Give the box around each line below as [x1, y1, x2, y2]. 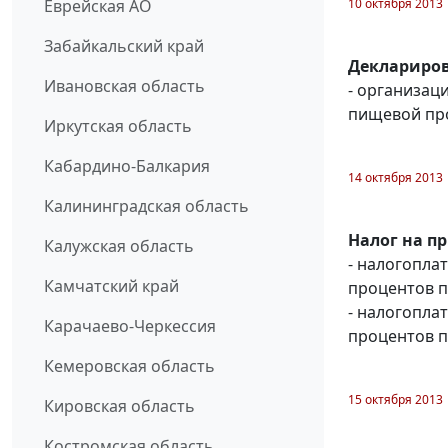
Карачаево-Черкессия [44, 315, 216, 338]
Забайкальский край [44, 35, 204, 58]
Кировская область [44, 395, 195, 418]
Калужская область [44, 235, 194, 258]
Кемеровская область [44, 355, 215, 378]
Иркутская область [44, 115, 192, 138]
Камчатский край [44, 275, 179, 298]
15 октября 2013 [348, 390, 443, 408]
